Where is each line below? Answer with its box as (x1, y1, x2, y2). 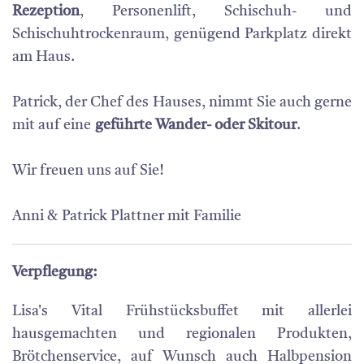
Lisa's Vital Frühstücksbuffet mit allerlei (12, 304, 352, 318)
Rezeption (12, 4, 80, 19)
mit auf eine (12, 118, 95, 132)
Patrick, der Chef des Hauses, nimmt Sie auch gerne (12, 95, 352, 110)
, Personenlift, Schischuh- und (80, 4, 352, 19)
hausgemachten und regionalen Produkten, (12, 327, 352, 341)
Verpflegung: (12, 265, 97, 279)
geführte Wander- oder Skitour (95, 118, 297, 132)
